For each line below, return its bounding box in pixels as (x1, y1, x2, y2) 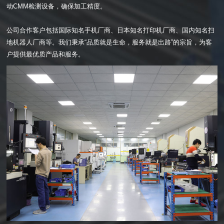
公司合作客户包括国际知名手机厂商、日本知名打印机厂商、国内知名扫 (6, 26, 215, 34)
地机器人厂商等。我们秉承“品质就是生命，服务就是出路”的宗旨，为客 (6, 38, 212, 46)
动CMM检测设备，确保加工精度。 (6, 2, 107, 10)
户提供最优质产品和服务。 (6, 50, 85, 58)
